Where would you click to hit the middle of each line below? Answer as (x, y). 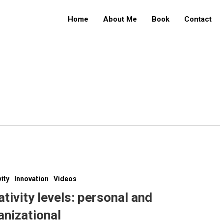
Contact (198, 19)
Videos (65, 179)
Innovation (32, 179)
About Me (120, 19)
